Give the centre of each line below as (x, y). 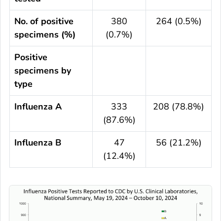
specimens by (43, 70)
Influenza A (38, 106)
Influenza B (38, 142)
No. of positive (44, 21)
